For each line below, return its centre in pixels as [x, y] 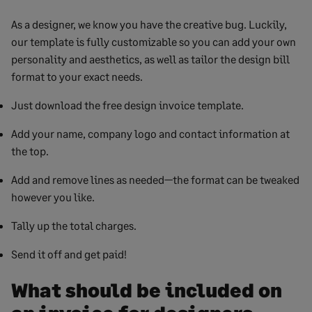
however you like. [53, 196]
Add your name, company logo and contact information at [150, 133]
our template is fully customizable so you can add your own [154, 41]
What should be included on [147, 289]
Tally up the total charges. [74, 225]
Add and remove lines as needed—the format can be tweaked [155, 179]
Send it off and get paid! [69, 253]
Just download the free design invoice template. [127, 104]
